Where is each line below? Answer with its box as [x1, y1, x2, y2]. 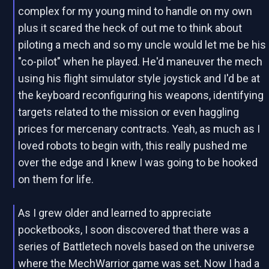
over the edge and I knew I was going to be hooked [18, 156, 258, 169]
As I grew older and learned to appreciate [18, 207, 212, 219]
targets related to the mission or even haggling [18, 106, 240, 118]
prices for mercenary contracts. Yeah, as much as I [18, 122, 261, 135]
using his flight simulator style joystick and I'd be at [18, 72, 261, 85]
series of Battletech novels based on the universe [18, 240, 255, 253]
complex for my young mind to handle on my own [18, 5, 253, 17]
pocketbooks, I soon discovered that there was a [18, 223, 249, 236]
